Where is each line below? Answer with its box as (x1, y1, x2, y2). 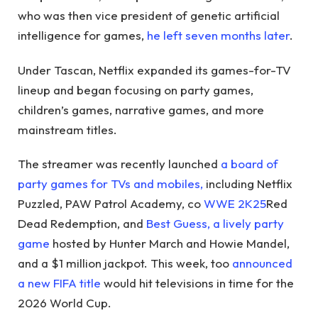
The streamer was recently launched (18, 156, 221, 172)
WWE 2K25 (204, 196, 266, 212)
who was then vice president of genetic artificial (18, 8, 280, 23)
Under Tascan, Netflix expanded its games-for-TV (18, 62, 291, 77)
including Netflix (203, 176, 292, 192)
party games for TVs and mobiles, (18, 176, 203, 192)
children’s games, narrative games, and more (18, 102, 264, 117)
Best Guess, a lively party (146, 216, 284, 231)
